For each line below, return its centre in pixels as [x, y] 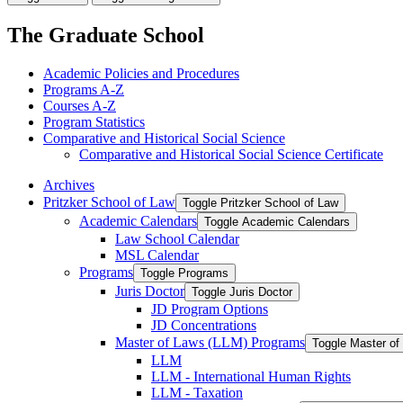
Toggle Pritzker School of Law [260, 202]
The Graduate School [106, 35]
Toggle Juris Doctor [242, 291]
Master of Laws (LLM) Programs [210, 342]
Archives [69, 184]
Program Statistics [94, 121]
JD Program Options [210, 309]
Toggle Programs [184, 273]
